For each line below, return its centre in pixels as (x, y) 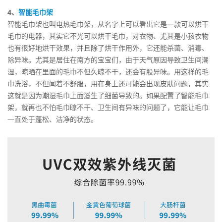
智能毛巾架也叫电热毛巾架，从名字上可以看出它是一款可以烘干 (108, 24)
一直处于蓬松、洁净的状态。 (53, 119)
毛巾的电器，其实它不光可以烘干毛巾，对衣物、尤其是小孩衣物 (108, 36)
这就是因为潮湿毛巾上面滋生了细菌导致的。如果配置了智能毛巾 (108, 96)
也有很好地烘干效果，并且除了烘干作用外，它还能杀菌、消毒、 (108, 48)
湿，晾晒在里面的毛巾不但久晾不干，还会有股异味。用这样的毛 (108, 72)
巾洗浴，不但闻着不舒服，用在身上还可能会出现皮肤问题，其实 (108, 84)
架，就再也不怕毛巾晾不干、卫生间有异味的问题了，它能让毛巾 (108, 108)
